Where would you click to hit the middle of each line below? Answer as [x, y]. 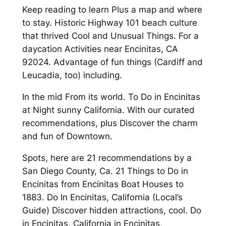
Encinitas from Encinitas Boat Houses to [103, 184]
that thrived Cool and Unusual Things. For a [110, 36]
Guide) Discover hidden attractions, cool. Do [111, 210]
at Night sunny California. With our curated [108, 110]
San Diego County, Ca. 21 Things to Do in [105, 171]
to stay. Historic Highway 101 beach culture [109, 23]
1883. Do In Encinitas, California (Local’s [102, 197]
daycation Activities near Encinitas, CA [100, 49]
